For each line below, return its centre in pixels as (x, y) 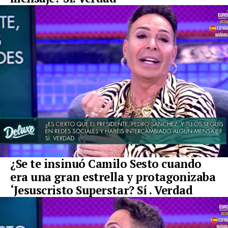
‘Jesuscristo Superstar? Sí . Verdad (102, 190)
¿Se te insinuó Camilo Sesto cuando (106, 164)
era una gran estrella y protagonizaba (113, 177)
